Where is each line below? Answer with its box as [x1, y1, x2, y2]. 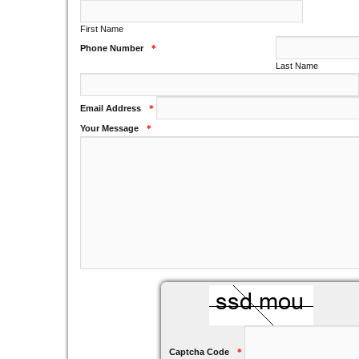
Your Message [80, 123, 139, 133]
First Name [80, 23, 124, 34]
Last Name [276, 60, 319, 71]
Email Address [80, 103, 142, 113]
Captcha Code [169, 347, 230, 357]
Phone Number [80, 42, 144, 53]
